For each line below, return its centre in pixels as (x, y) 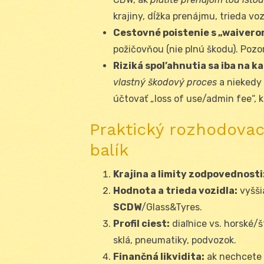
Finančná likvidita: (159, 256)
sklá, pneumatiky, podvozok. (175, 240)
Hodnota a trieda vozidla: (175, 190)
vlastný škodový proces (165, 82)
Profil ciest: (141, 223)
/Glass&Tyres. (172, 207)
